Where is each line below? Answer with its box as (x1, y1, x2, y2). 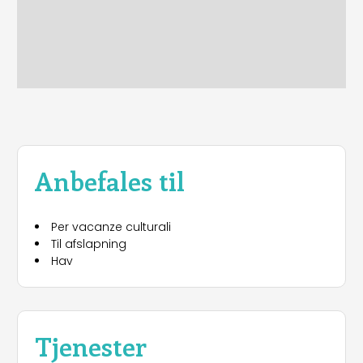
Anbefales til (35, 162, 185, 198)
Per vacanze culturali (51, 219, 171, 236)
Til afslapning (51, 236, 126, 253)
